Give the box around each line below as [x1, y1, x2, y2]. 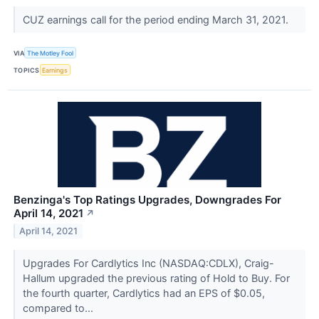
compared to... [22, 302, 96, 315]
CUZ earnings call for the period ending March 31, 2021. [22, 14, 291, 26]
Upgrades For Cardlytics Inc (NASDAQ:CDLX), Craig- [22, 257, 274, 270]
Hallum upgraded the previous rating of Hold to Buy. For [22, 272, 290, 285]
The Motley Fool [27, 48, 74, 57]
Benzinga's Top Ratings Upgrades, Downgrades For [14, 193, 281, 207]
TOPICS [14, 66, 40, 74]
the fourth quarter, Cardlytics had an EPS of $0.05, [22, 287, 265, 300]
